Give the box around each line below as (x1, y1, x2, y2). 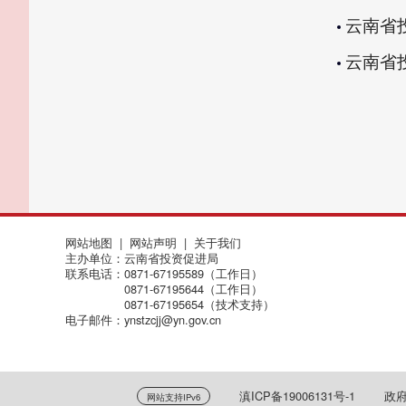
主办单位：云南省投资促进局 (65, 248, 218, 266)
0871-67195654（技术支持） (65, 295, 275, 313)
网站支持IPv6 (146, 391, 200, 404)
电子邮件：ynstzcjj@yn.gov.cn (65, 310, 221, 328)
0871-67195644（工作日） (65, 279, 263, 297)
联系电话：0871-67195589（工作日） (65, 264, 263, 282)
